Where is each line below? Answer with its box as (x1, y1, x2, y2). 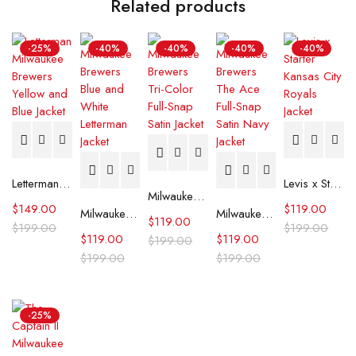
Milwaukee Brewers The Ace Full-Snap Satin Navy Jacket (261, 205, 273, 222)
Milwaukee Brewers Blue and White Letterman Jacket (125, 205, 137, 222)
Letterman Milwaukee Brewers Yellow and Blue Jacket (59, 175, 70, 192)
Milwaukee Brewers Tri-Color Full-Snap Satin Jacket (193, 188, 205, 205)
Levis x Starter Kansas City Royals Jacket (330, 175, 342, 192)
